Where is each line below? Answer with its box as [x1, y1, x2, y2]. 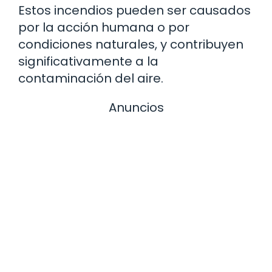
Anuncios [108, 98, 164, 116]
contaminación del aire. [18, 69, 163, 87]
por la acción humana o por [18, 18, 189, 36]
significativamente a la [18, 52, 158, 70]
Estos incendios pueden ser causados [18, 1, 251, 19]
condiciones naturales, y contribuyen [18, 35, 243, 53]
